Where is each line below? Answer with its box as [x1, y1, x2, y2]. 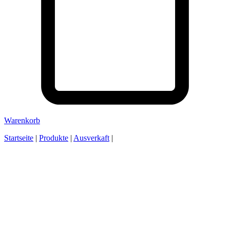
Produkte [39, 133, 68, 142]
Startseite [4, 133, 33, 142]
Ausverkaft [73, 133, 109, 142]
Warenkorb [4, 116, 40, 125]
